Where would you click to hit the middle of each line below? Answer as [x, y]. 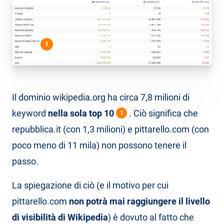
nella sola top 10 [81, 113]
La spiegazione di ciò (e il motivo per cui [90, 185]
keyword [30, 113]
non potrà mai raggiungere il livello [139, 201]
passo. [25, 161]
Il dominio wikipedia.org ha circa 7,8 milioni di [101, 97]
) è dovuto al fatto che [151, 217]
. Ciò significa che [162, 113]
